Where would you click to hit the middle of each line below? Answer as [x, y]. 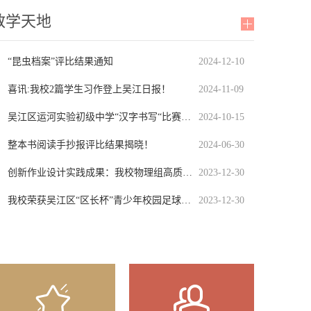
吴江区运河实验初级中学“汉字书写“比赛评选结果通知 [186, 117]
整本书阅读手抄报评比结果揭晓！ [81, 145]
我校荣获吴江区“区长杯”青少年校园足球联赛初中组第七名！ [186, 200]
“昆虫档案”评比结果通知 [60, 61]
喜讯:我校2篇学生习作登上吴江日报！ [89, 89]
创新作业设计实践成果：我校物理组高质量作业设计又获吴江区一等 [187, 173]
